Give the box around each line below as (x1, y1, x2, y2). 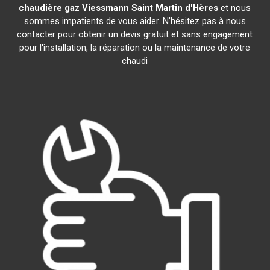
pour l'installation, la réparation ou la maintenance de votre (19, 42, 251, 53)
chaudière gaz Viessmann (19, 2, 130, 13)
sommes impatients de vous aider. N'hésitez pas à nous (24, 16, 246, 27)
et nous (218, 2, 251, 13)
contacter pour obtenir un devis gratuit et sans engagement (17, 29, 253, 40)
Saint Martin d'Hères (131, 2, 219, 13)
